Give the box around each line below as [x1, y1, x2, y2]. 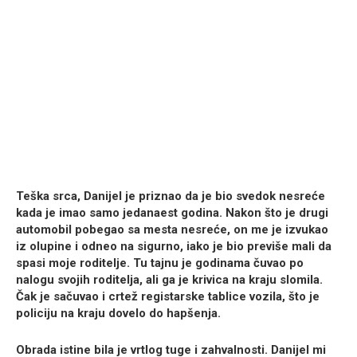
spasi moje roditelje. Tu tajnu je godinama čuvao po [16, 256, 304, 271]
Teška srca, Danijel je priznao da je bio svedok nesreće [16, 189, 325, 204]
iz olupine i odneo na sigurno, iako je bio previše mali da [16, 239, 331, 254]
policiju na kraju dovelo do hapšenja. [16, 306, 221, 321]
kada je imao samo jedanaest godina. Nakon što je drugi [16, 206, 328, 221]
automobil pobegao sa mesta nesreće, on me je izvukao [16, 222, 328, 237]
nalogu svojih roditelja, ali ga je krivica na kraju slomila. [16, 273, 323, 288]
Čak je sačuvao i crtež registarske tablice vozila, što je [16, 289, 320, 304]
